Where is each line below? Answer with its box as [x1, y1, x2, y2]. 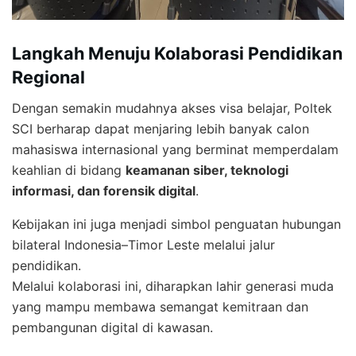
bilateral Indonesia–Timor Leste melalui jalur [12, 236, 275, 253]
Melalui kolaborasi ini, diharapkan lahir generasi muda [12, 277, 334, 294]
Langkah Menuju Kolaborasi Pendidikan [12, 42, 342, 64]
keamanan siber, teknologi [126, 161, 288, 178]
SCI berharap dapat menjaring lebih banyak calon [12, 120, 309, 137]
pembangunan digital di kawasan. [12, 319, 213, 335]
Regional [12, 66, 85, 87]
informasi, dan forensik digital [12, 182, 195, 199]
